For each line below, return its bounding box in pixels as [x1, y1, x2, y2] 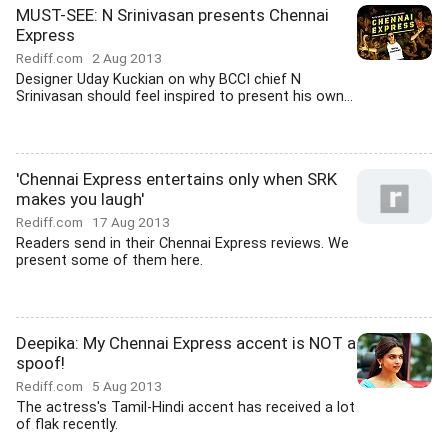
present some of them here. [16, 252, 203, 269]
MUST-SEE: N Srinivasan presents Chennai [16, 5, 329, 25]
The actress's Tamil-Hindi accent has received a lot [16, 399, 355, 416]
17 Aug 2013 [92, 214, 170, 230]
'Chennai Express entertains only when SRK [16, 169, 337, 189]
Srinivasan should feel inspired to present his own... [16, 88, 353, 105]
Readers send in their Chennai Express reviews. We [16, 235, 349, 252]
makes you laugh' [16, 189, 144, 209]
